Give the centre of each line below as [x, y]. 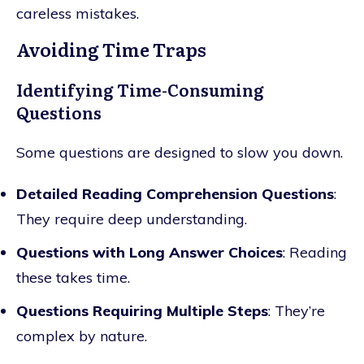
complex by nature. [82, 336]
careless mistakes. [78, 13]
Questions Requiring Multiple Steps [142, 310]
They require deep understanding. [132, 219]
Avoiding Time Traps [111, 49]
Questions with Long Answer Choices [149, 252]
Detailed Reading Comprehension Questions [175, 193]
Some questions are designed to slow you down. [180, 152]
